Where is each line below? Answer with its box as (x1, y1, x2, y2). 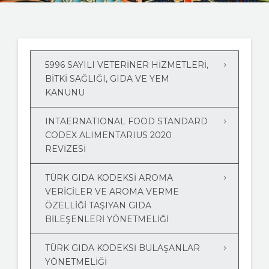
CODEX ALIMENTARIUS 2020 (45, 130, 172, 141)
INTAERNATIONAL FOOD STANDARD (45, 116, 208, 127)
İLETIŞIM (14, 110, 44, 121)
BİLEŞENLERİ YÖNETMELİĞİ (45, 214, 169, 225)
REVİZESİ (45, 144, 86, 155)
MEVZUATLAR (14, 52, 62, 62)
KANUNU (45, 87, 85, 98)
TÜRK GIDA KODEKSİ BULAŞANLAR (45, 243, 200, 254)
